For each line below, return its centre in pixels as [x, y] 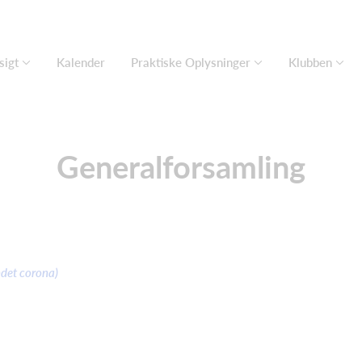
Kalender [81, 62]
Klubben [310, 62]
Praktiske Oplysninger [191, 62]
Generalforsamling [181, 166]
